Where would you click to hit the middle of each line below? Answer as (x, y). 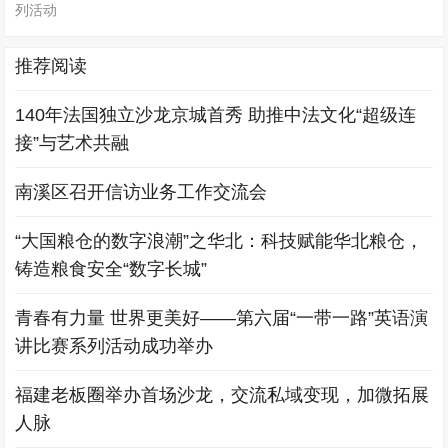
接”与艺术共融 (72, 143)
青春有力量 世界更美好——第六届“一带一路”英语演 (222, 318)
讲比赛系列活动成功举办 (114, 346)
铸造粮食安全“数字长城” (111, 269)
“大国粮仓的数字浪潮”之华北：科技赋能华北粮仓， (219, 241)
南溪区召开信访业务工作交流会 (141, 192)
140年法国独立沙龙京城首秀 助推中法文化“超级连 (216, 115)
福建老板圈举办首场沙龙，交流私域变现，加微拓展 (222, 395)
